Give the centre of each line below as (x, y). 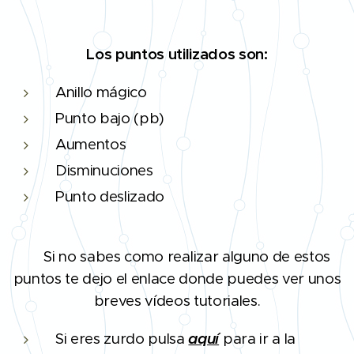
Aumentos (93, 144)
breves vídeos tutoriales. (177, 300)
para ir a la (259, 338)
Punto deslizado (112, 196)
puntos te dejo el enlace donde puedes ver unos (177, 278)
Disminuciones (104, 170)
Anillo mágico (105, 92)
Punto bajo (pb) (110, 118)
